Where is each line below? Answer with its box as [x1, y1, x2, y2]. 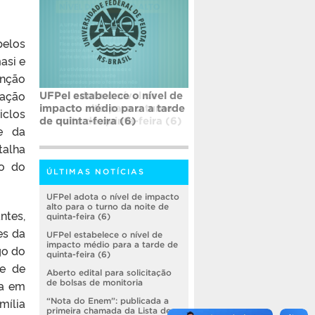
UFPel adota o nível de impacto [46, 192, 179, 202]
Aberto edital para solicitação [46, 268, 172, 278]
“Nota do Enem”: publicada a [46, 296, 169, 306]
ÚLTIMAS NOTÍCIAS [46, 167, 145, 176]
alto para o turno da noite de [46, 202, 169, 212]
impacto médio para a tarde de [46, 240, 178, 250]
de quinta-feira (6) [39, 115, 136, 127]
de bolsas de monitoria [46, 278, 143, 288]
